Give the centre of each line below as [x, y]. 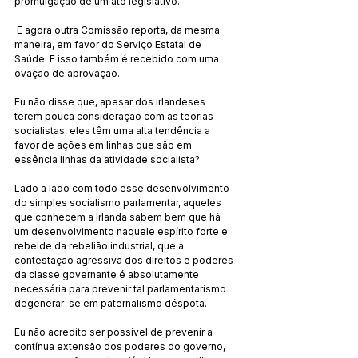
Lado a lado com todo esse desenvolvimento [123, 188]
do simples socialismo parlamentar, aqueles [119, 202]
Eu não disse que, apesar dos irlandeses [111, 101]
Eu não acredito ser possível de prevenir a [115, 332]
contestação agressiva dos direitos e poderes [125, 260]
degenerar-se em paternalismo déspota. [111, 303]
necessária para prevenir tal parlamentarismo [121, 288]
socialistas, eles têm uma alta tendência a [113, 130]
